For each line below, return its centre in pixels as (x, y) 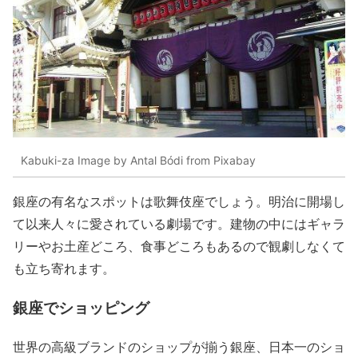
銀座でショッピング (81, 307)
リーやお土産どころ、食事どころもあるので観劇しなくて (179, 246)
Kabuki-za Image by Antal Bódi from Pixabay (138, 160)
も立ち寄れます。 (64, 268)
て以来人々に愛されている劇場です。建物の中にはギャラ (179, 224)
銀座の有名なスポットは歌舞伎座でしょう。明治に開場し (179, 201)
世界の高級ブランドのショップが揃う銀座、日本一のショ (179, 346)
